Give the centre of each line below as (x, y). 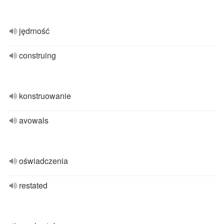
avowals (34, 120)
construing (37, 55)
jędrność (34, 31)
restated (33, 185)
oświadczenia (43, 161)
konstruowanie (45, 96)
